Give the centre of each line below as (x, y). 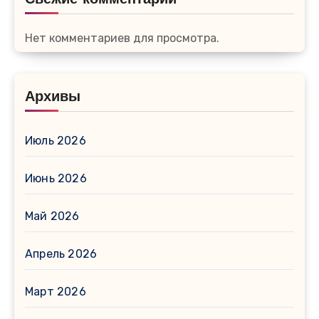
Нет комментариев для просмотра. (122, 38)
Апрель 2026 (61, 253)
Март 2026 (56, 291)
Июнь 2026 (56, 178)
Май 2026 (52, 216)
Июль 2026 (56, 140)
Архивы (53, 97)
